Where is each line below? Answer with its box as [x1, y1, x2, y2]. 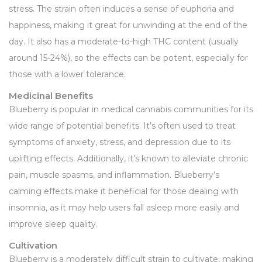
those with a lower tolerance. [9, 68, 126, 80]
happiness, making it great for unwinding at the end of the [9, 19, 247, 30]
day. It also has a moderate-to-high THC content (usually [9, 36, 239, 47]
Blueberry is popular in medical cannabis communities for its [9, 104, 253, 115]
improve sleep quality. [9, 218, 98, 229]
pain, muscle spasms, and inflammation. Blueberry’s [9, 169, 219, 180]
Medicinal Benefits [9, 89, 93, 101]
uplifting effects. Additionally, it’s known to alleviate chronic [9, 153, 248, 164]
